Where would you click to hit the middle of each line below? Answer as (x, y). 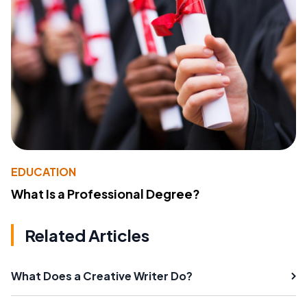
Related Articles (87, 235)
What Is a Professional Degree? (106, 193)
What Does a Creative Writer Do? (102, 275)
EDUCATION (44, 171)
